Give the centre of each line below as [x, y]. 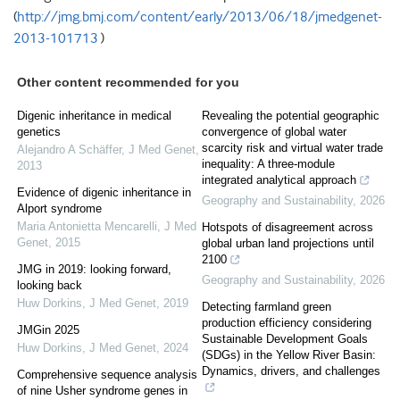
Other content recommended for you [128, 83]
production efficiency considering [287, 323]
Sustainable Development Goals [285, 339]
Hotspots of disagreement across [287, 228]
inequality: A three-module [268, 164]
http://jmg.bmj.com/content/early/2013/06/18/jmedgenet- [200, 17]
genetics [39, 132]
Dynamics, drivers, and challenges [291, 371]
